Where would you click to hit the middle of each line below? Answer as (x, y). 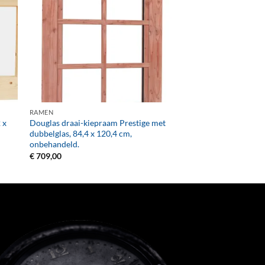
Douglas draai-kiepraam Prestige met (97, 123)
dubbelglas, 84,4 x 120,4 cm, (80, 134)
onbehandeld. (54, 144)
